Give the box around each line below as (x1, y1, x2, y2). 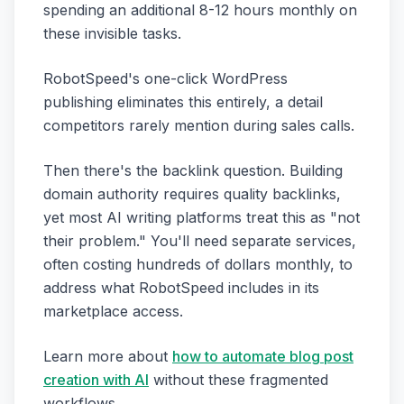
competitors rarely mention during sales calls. (43, 115, 354, 134)
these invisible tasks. (43, 23, 181, 42)
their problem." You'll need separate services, (43, 231, 356, 250)
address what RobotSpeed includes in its (43, 278, 319, 297)
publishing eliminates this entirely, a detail (43, 92, 323, 111)
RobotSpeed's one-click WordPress (43, 69, 288, 87)
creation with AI (43, 370, 149, 389)
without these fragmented (149, 370, 328, 389)
